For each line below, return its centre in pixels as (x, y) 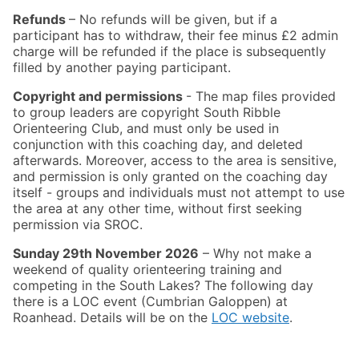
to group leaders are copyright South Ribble (147, 112)
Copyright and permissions (99, 96)
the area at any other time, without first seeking (157, 208)
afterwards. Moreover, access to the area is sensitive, (175, 160)
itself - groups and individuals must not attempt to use (179, 192)
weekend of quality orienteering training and (147, 269)
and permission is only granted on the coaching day (170, 176)
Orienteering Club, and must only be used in (146, 128)
